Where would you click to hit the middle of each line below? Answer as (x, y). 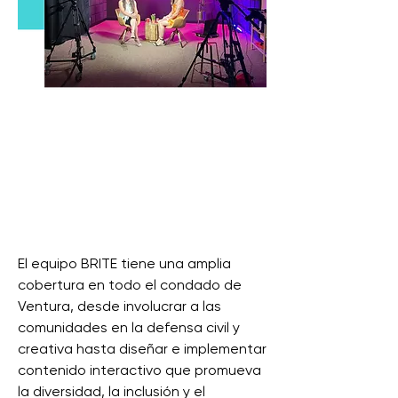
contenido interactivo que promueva (139, 370)
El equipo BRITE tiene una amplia (124, 263)
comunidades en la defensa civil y (129, 327)
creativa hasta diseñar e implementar (142, 349)
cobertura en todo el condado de (130, 285)
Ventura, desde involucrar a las (119, 306)
